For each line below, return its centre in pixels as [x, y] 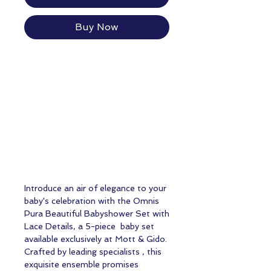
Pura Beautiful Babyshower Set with [97, 214]
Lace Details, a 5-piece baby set [89, 227]
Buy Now [97, 27]
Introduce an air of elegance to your [95, 188]
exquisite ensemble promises [81, 265]
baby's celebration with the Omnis [92, 201]
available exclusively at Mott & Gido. [96, 239]
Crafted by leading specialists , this [93, 252]
